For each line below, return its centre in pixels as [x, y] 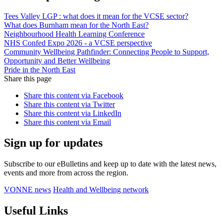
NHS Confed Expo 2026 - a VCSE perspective [78, 43]
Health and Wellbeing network [101, 190]
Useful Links [36, 211]
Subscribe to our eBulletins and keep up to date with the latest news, [110, 164]
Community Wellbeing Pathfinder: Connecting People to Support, [107, 52]
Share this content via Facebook [74, 95]
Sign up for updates [53, 143]
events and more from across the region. [66, 173]
